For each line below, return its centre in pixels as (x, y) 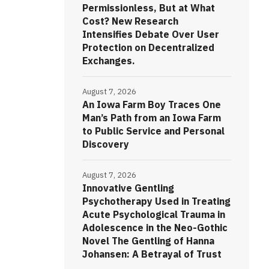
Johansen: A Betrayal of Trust (152, 254)
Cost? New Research (130, 21)
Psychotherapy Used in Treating (156, 201)
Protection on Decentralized (148, 48)
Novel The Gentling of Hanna (148, 241)
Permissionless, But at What (148, 8)
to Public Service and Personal (153, 131)
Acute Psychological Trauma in (153, 215)
